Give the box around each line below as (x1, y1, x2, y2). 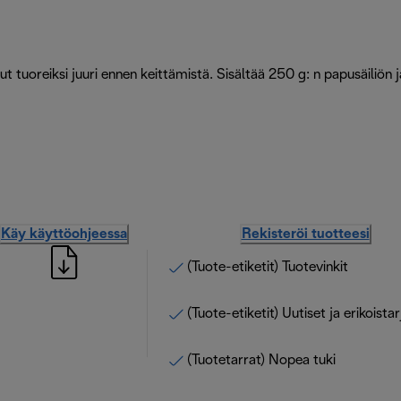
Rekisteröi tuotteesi (241, 226, 370, 241)
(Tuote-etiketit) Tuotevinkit (187, 260, 348, 274)
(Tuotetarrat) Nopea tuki (187, 353, 336, 367)
